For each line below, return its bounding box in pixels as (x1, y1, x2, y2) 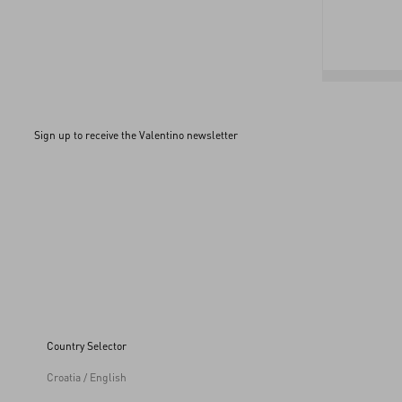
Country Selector (47, 338, 127, 353)
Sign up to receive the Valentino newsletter (34, 127, 238, 142)
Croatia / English (47, 370, 127, 384)
